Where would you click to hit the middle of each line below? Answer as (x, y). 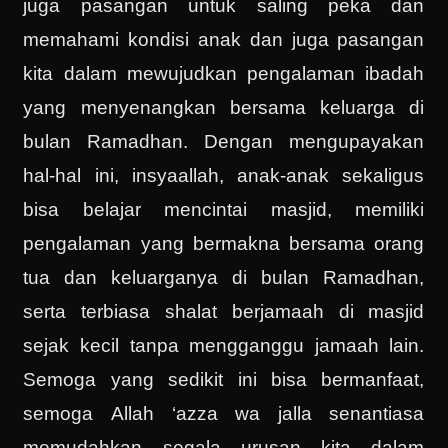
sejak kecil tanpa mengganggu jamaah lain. (224, 346)
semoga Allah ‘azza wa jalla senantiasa (224, 414)
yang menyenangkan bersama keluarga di (224, 108)
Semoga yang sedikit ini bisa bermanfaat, (224, 380)
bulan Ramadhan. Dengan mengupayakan (224, 142)
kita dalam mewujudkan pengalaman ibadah (224, 74)
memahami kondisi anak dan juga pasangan (224, 40)
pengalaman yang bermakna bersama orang (224, 244)
